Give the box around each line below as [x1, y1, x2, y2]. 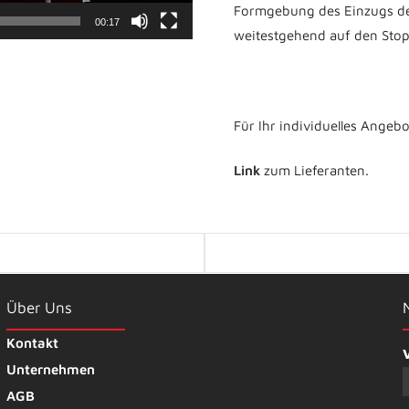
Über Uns [5, 298, 72, 317]
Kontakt [5, 334, 58, 351]
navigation [204, 257, 309, 283]
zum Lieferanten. [260, 163, 369, 179]
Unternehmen [5, 361, 95, 377]
